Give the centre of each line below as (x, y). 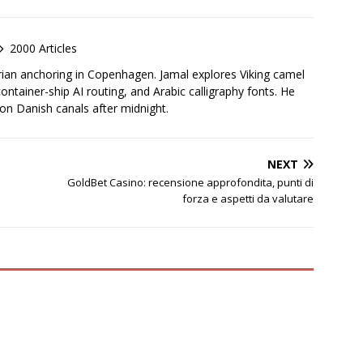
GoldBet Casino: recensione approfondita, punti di (191, 182)
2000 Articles (43, 48)
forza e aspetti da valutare (248, 199)
